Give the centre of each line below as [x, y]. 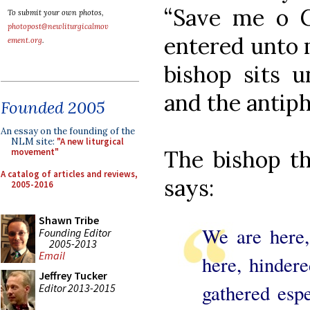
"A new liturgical [90, 142]
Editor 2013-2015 [77, 288]
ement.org [25, 40]
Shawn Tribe [69, 220]
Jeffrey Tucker [73, 275]
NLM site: [34, 142]
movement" [35, 152]
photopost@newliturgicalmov [58, 26]
